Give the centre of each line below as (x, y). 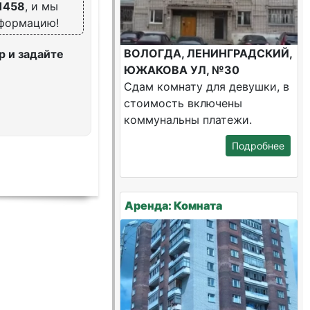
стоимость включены (183, 103)
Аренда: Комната (174, 206)
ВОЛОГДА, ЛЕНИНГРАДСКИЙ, (208, 53)
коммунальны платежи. (188, 120)
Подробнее (258, 146)
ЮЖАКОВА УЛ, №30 (182, 70)
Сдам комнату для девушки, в (207, 86)
